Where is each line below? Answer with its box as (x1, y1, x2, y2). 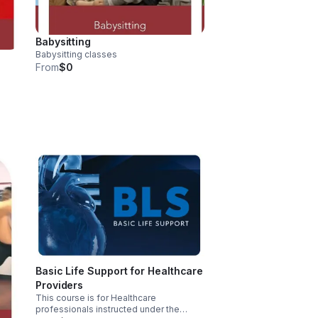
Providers (35, 279, 84, 292)
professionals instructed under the (35, 304, 180, 315)
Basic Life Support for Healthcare (35, 265, 204, 278)
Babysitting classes (35, 49, 117, 60)
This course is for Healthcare (35, 292, 156, 304)
